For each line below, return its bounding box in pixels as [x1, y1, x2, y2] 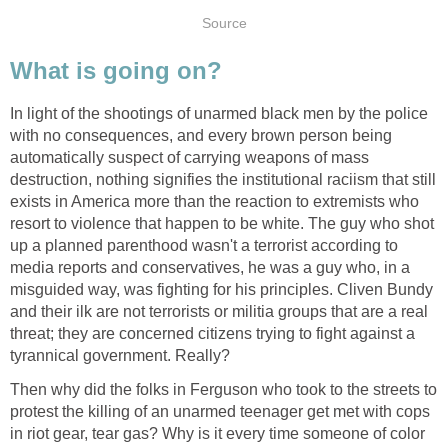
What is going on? [10, 57, 222, 85]
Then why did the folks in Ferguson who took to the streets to [10, 381, 437, 399]
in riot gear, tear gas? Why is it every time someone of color [10, 425, 425, 443]
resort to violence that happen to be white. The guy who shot [10, 215, 434, 233]
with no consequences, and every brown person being [10, 127, 392, 145]
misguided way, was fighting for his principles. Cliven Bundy [10, 281, 433, 299]
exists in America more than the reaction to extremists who [10, 193, 419, 211]
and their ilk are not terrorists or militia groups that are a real [10, 303, 428, 321]
